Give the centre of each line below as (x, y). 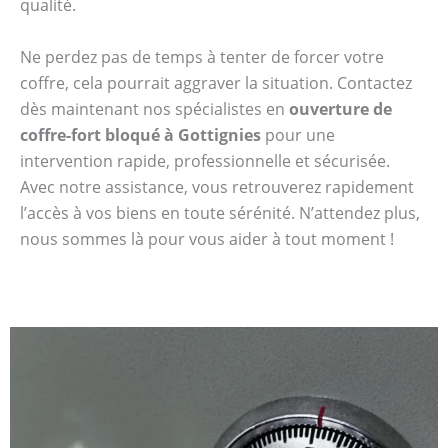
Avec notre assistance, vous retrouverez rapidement (217, 186)
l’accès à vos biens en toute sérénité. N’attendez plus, (220, 212)
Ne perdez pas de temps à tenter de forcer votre (202, 56)
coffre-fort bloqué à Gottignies (140, 134)
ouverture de (340, 108)
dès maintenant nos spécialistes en (154, 108)
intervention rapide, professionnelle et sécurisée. (205, 160)
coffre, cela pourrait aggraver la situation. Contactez (216, 82)
